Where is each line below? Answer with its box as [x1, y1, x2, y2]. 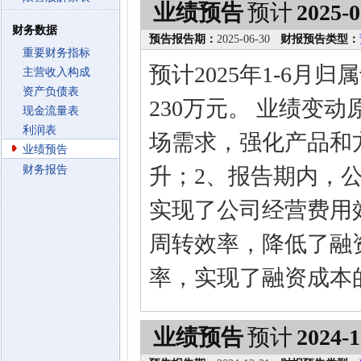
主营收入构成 [23, 66, 90, 78]
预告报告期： [149, 33, 217, 45]
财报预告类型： [280, 33, 359, 45]
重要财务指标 [23, 47, 90, 59]
